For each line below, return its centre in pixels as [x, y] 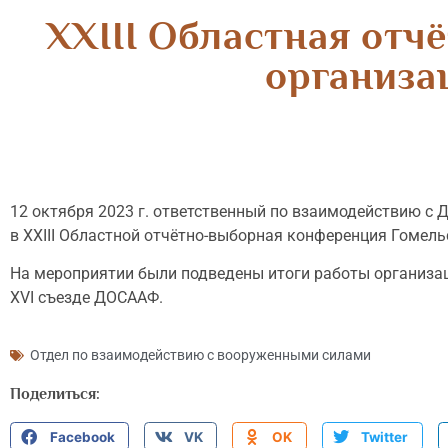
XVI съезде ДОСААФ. [86, 298]
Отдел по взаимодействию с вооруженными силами [200, 354]
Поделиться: [55, 393]
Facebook [82, 436]
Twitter [385, 436]
